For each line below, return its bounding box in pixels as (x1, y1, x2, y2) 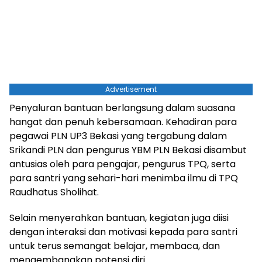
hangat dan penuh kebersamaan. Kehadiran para (9, 115, 237, 129)
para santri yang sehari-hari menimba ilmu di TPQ (9, 171, 238, 185)
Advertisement (105, 84, 157, 94)
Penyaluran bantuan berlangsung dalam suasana (9, 101, 235, 115)
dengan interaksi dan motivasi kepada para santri (9, 225, 237, 239)
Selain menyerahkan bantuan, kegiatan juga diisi (9, 211, 229, 225)
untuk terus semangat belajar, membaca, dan (9, 239, 220, 253)
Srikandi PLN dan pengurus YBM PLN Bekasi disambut (9, 143, 247, 157)
